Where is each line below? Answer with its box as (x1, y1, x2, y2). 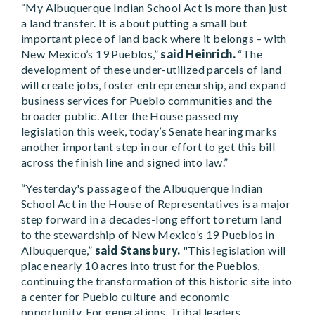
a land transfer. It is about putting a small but (21, 16, 247, 30)
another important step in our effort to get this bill (21, 140, 276, 154)
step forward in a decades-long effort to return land (21, 212, 282, 226)
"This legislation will (183, 243, 286, 257)
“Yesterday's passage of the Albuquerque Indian (21, 181, 263, 195)
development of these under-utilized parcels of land (21, 63, 282, 77)
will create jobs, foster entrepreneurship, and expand (21, 78, 287, 92)
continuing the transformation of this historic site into (21, 274, 292, 288)
